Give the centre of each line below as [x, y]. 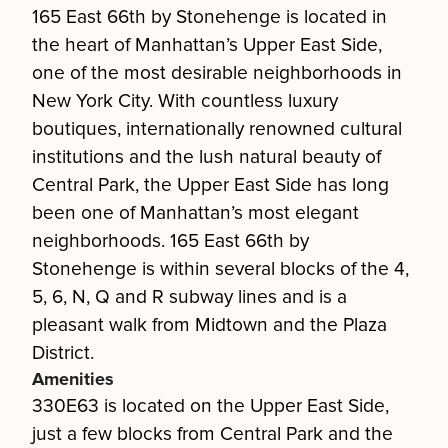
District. [63, 353]
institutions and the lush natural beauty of [206, 157]
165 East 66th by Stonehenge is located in [209, 17]
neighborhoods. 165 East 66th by [170, 241]
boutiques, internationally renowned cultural [217, 129]
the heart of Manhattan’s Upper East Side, [207, 45]
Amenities [73, 379]
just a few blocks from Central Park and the [212, 434]
